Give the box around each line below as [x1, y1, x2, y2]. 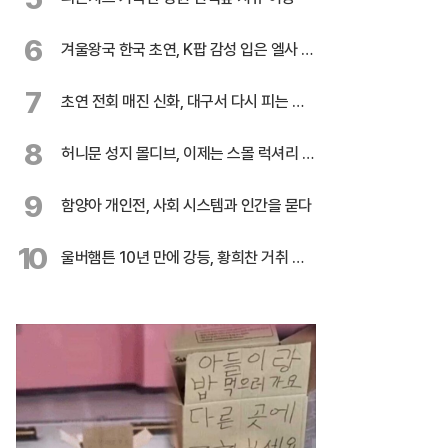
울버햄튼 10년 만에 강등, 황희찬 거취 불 [61, 248, 305, 267]
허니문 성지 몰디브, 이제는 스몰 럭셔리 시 [61, 144, 315, 163]
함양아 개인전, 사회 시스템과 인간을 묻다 [61, 196, 312, 215]
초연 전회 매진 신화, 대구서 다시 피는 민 [61, 92, 305, 111]
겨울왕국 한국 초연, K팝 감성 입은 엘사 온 [61, 40, 315, 59]
